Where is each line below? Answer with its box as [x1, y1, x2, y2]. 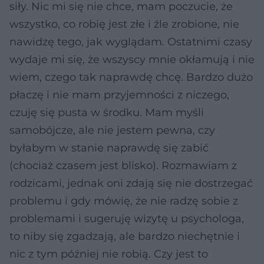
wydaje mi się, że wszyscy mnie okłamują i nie [9, 53, 255, 66]
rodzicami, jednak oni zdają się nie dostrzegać [9, 177, 253, 190]
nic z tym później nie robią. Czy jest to [9, 247, 208, 260]
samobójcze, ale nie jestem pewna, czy [9, 124, 215, 137]
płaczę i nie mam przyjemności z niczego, [9, 88, 229, 101]
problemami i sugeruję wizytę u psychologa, [9, 212, 244, 225]
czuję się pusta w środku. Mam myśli [9, 106, 204, 119]
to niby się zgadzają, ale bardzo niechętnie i [9, 230, 240, 243]
